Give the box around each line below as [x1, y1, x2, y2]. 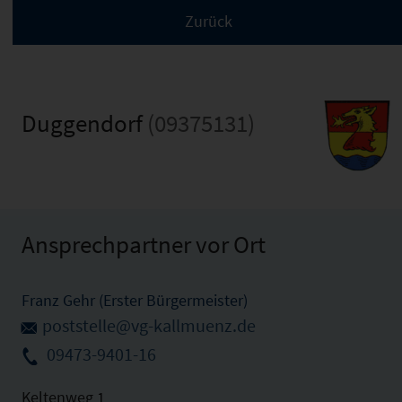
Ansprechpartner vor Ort [22, 228, 266, 259]
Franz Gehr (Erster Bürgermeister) [22, 289, 248, 310]
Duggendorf [22, 107, 147, 138]
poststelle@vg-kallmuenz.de [42, 314, 256, 336]
